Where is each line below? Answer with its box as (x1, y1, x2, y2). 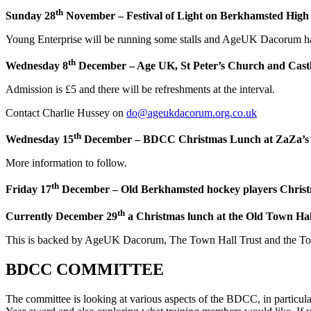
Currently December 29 (6, 210, 117, 222)
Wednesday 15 (6, 133, 74, 146)
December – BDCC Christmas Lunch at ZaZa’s (81, 133, 309, 146)
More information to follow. (6, 157, 127, 169)
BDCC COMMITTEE (6, 260, 164, 278)
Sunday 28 (6, 9, 56, 22)
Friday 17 (6, 183, 51, 196)
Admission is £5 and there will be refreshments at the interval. (6, 83, 275, 95)
